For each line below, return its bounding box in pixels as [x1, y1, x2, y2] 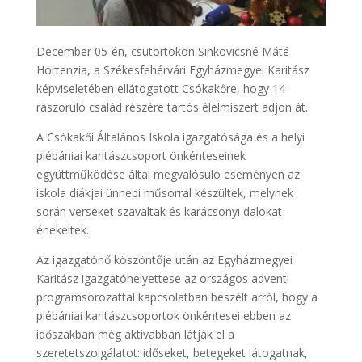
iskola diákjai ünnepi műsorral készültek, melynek [36, 184, 293, 200]
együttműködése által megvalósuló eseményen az [36, 166, 300, 182]
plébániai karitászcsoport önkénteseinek [36, 147, 246, 163]
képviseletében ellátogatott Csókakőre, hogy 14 [36, 80, 285, 96]
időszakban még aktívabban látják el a [36, 326, 234, 342]
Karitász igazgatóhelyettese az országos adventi [36, 270, 289, 286]
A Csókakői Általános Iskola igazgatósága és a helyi [36, 128, 305, 145]
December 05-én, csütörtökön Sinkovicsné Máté [36, 43, 289, 59]
